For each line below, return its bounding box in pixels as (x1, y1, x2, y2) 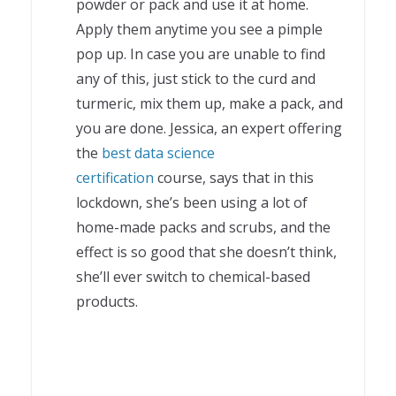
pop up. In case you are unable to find (76, 43, 325, 64)
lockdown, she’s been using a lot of (76, 192, 308, 212)
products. (76, 291, 138, 311)
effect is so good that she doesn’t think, (76, 241, 337, 262)
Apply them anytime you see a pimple (76, 19, 323, 39)
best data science (102, 142, 215, 163)
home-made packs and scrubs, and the (76, 217, 331, 237)
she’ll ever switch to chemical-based (76, 266, 310, 286)
